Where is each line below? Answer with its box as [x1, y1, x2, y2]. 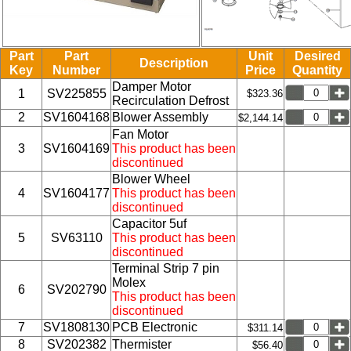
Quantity [292, 63, 342, 77]
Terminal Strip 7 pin [112, 261, 219, 275]
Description [139, 56, 208, 70]
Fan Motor [112, 127, 168, 141]
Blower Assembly [112, 110, 208, 124]
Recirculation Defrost [112, 93, 229, 107]
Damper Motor [112, 79, 191, 93]
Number [52, 63, 100, 77]
